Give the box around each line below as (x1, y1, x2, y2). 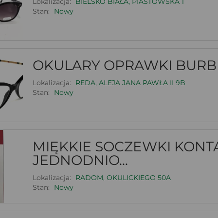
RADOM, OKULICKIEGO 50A (75, 173, 171, 182)
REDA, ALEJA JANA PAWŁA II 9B (75, 78, 185, 87)
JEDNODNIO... (32, 151, 128, 168)
